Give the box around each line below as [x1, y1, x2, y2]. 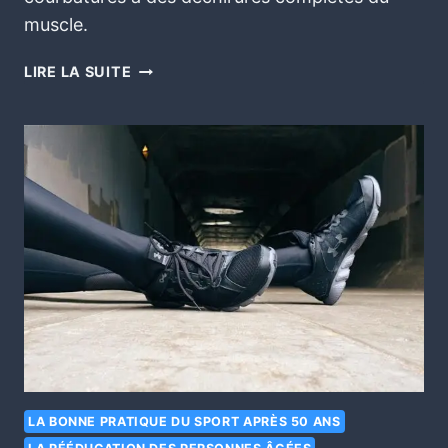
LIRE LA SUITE [24, 63, 132, 81]
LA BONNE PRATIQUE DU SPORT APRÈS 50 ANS [28, 413, 341, 429]
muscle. [24, 14, 88, 36]
